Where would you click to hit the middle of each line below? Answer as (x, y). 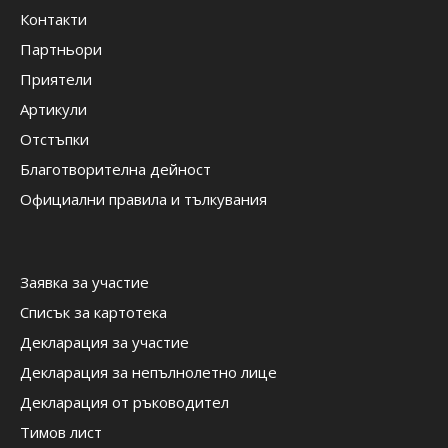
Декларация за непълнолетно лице (148, 372)
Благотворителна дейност (115, 169)
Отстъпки (54, 139)
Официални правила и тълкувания (143, 199)
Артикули (53, 109)
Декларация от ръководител (124, 402)
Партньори (61, 49)
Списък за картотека (93, 312)
